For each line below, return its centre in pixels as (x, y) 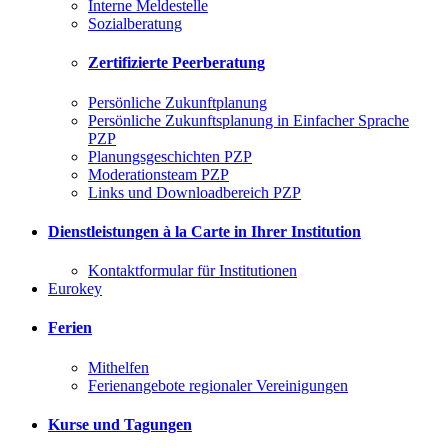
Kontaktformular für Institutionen (192, 271)
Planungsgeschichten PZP (170, 156)
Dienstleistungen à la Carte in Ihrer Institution (204, 231)
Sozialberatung (135, 24)
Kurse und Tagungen (120, 424)
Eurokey (75, 289)
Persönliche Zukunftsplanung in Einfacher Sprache (248, 120)
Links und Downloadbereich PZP (194, 192)
